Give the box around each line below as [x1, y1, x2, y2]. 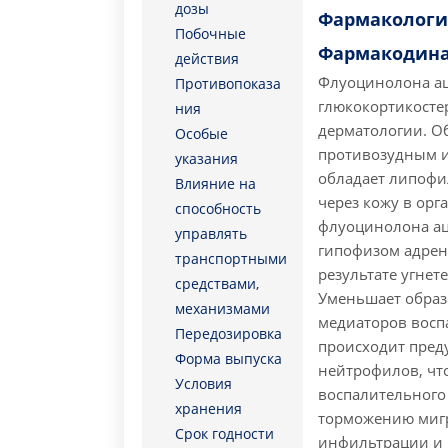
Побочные [175, 24, 247, 43]
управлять [175, 224, 248, 243]
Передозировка [175, 324, 283, 343]
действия [175, 49, 240, 68]
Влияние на [175, 174, 257, 193]
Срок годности [175, 424, 275, 443]
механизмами [175, 299, 271, 318]
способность [175, 199, 262, 218]
